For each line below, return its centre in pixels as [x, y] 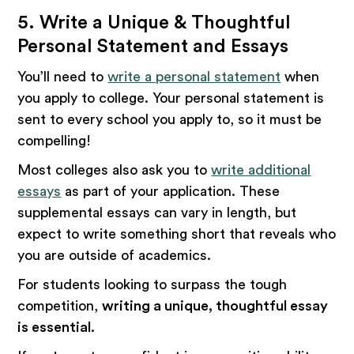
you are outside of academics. [117, 255]
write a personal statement [194, 76]
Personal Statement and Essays [153, 46]
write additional [261, 169]
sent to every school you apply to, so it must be [170, 119]
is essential [55, 327]
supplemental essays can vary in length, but [157, 212]
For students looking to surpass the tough [153, 284]
